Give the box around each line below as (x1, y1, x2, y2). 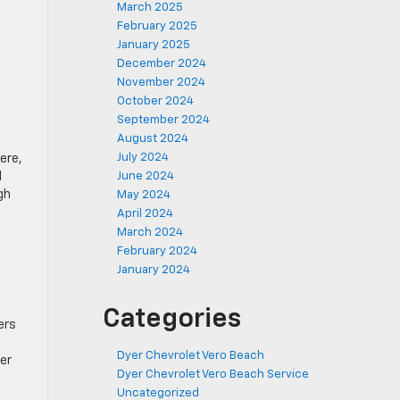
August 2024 (117, 133, 188, 145)
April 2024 (117, 208, 173, 220)
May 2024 (117, 189, 171, 201)
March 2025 (117, 2, 183, 13)
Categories (103, 306, 241, 333)
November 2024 (117, 77, 205, 88)
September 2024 (117, 114, 210, 126)
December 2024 (117, 58, 206, 70)
